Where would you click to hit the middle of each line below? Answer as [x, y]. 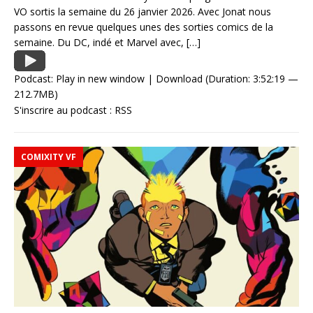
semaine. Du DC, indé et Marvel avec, [100, 42]
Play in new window [100, 78]
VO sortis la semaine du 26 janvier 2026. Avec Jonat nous [143, 11]
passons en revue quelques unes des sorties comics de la [144, 27]
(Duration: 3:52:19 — [250, 78]
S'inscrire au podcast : [64, 110]
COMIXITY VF [49, 156]
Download [179, 78]
